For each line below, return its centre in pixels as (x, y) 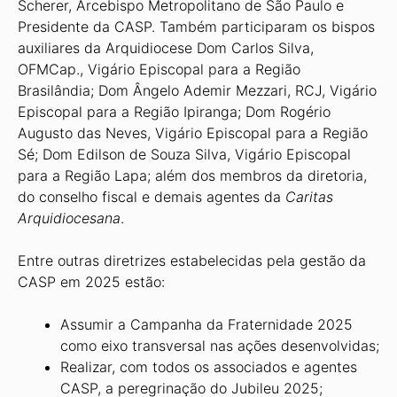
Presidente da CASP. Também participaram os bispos (196, 27)
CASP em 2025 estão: (91, 282)
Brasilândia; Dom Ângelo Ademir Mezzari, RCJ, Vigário (197, 90)
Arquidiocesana (69, 218)
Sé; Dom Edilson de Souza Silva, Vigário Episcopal (184, 154)
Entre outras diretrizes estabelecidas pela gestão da (192, 261)
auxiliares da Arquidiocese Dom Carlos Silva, (166, 48)
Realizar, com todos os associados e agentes (209, 367)
